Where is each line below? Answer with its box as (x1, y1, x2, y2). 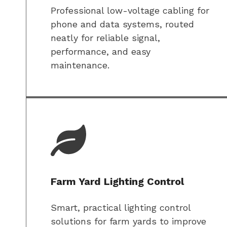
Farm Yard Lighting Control (51, 175, 184, 188)
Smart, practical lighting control (51, 202, 191, 213)
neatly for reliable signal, (51, 32, 160, 44)
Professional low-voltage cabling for (51, 5, 209, 16)
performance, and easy (51, 46, 150, 57)
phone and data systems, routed (51, 19, 194, 30)
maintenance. (51, 60, 109, 71)
